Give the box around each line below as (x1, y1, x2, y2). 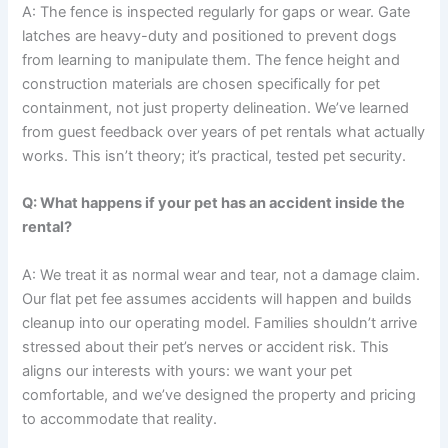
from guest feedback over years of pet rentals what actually (22, 122, 426, 141)
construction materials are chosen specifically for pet (22, 74, 381, 93)
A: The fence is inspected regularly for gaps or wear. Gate (22, 2, 411, 21)
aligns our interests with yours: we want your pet (22, 361, 353, 380)
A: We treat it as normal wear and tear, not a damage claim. (22, 265, 421, 284)
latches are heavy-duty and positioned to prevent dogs (22, 26, 398, 45)
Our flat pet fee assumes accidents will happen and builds (22, 289, 413, 308)
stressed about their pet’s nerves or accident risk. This (22, 337, 390, 356)
